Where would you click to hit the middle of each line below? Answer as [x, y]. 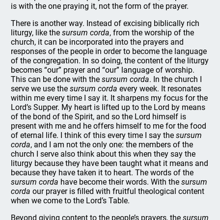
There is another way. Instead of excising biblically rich [105, 23]
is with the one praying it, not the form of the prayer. [100, 6]
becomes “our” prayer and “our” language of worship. [103, 70]
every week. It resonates [160, 89]
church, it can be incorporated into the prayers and [97, 42]
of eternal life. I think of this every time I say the [94, 135]
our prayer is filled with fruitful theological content [118, 191]
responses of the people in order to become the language [109, 51]
